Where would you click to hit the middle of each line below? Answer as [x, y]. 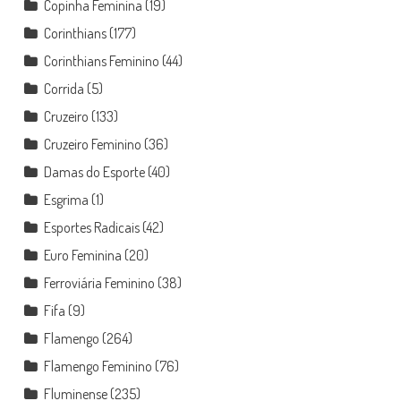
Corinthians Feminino [101, 61]
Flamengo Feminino [98, 366]
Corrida [64, 89]
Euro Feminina [82, 255]
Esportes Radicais [91, 227]
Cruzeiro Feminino [92, 144]
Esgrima [66, 200]
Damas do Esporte [94, 172]
